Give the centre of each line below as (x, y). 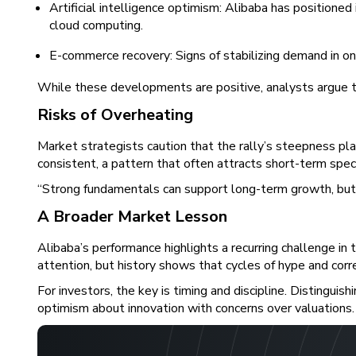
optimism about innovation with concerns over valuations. (196, 308)
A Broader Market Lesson (132, 217)
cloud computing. (96, 25)
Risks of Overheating (115, 115)
